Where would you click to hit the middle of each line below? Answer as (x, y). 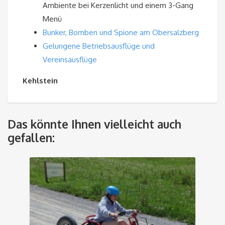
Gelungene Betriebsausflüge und (99, 46)
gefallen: (31, 138)
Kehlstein (40, 81)
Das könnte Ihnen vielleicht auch (94, 124)
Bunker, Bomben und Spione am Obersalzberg (121, 33)
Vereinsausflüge (70, 60)
